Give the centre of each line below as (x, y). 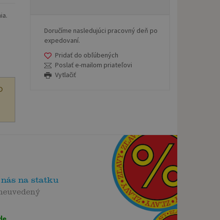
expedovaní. (62, 40)
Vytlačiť (66, 74)
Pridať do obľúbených (87, 55)
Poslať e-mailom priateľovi (94, 65)
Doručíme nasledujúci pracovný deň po (101, 30)
